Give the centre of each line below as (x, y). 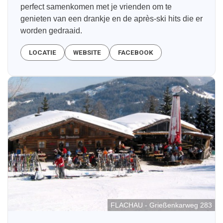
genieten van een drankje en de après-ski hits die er (111, 18)
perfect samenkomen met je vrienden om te (96, 6)
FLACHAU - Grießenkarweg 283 (161, 205)
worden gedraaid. (51, 30)
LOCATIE (43, 52)
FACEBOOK (136, 52)
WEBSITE (87, 52)
